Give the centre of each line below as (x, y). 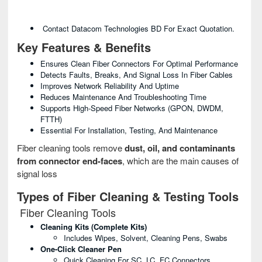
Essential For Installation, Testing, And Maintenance (129, 130)
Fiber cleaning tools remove (71, 148)
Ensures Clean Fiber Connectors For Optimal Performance (139, 63)
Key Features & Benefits (84, 47)
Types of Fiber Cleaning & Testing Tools (128, 196)
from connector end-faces (70, 161)
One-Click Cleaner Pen (81, 249)
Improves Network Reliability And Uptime (110, 86)
